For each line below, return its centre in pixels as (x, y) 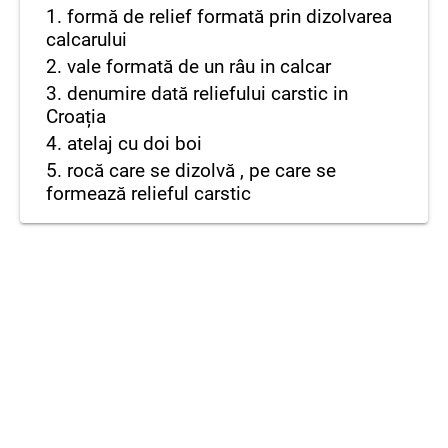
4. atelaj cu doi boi (124, 143)
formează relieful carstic (148, 193)
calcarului (86, 39)
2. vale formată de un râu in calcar (188, 66)
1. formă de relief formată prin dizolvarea (219, 16)
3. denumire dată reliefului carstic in (197, 93)
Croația (76, 116)
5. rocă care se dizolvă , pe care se (191, 170)
